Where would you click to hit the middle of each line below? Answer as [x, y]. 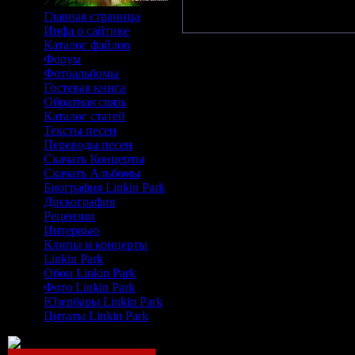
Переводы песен [88, 145]
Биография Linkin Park [104, 187]
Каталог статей [84, 116]
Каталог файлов [87, 45]
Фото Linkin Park [89, 287]
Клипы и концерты [95, 244]
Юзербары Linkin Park [103, 302]
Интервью [71, 230]
